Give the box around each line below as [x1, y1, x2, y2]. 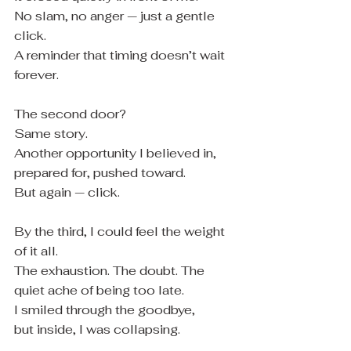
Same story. [14, 125, 88, 142]
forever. [14, 67, 59, 83]
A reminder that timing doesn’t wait [14, 47, 228, 63]
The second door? [14, 106, 126, 122]
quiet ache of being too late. [14, 282, 184, 299]
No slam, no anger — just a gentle [14, 8, 218, 24]
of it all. [14, 243, 58, 259]
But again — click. [14, 184, 120, 201]
